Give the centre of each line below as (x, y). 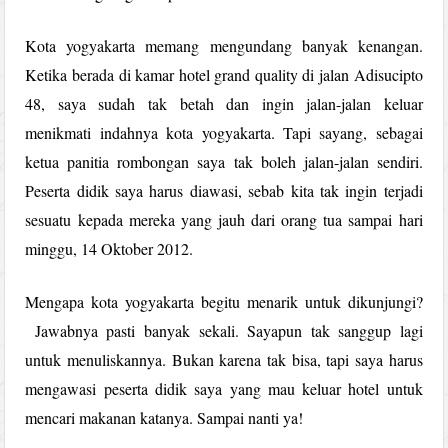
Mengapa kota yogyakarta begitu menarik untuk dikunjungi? (224, 301)
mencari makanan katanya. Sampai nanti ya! (164, 417)
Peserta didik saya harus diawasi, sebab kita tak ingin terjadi (224, 190)
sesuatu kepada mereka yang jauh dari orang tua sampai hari (224, 219)
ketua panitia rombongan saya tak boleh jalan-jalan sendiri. (224, 161)
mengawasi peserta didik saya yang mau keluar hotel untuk (224, 388)
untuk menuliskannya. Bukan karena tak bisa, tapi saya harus (224, 359)
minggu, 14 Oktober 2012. (109, 248)
